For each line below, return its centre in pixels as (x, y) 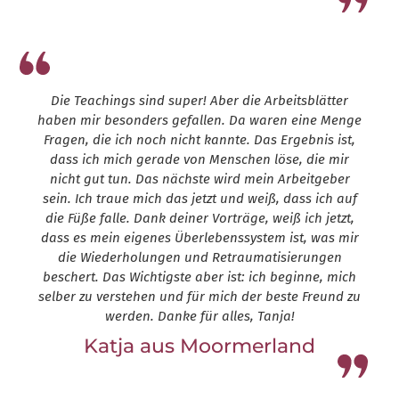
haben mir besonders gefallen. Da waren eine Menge (199, 121)
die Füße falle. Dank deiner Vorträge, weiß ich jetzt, (199, 219)
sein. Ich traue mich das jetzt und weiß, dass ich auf (199, 199)
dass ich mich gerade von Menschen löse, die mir (199, 160)
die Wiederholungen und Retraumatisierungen (199, 258)
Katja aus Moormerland (199, 346)
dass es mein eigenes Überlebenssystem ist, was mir (199, 238)
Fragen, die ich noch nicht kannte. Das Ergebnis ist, (199, 140)
